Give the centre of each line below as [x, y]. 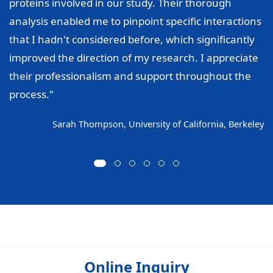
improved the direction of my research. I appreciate [134, 57]
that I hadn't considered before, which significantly [132, 39]
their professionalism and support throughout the [130, 76]
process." [31, 94]
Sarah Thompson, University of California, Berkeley [158, 123]
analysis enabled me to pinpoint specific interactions [135, 21]
